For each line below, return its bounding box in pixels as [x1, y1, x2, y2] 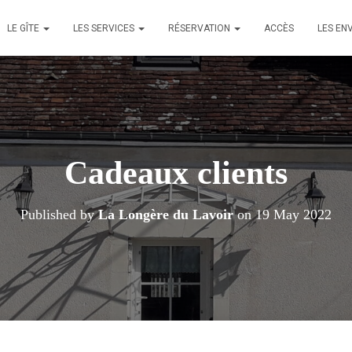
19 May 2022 [255, 207, 332, 222]
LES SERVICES [73, 23, 137, 34]
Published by [20, 207, 98, 222]
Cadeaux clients [64, 155, 288, 191]
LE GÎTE [7, 23, 42, 34]
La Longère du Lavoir [98, 207, 233, 222]
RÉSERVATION [168, 23, 233, 34]
